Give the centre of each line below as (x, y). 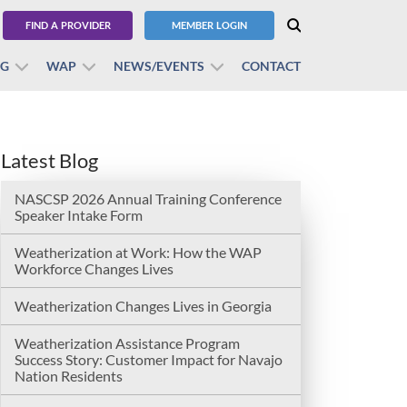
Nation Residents (69, 376)
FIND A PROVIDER (68, 25)
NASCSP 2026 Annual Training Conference (148, 199)
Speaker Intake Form (79, 215)
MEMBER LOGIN (209, 25)
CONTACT (271, 66)
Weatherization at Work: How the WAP (138, 253)
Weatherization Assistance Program (127, 343)
